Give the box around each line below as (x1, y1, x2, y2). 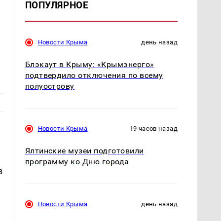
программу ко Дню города (25, 156, 129, 166)
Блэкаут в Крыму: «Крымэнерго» (25, 59, 154, 69)
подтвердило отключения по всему (25, 70, 163, 80)
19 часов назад (129, 124, 178, 132)
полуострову (25, 81, 74, 91)
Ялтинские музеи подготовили (25, 146, 144, 155)
